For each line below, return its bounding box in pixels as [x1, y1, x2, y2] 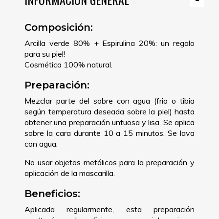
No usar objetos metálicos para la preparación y [24, 157, 195, 167]
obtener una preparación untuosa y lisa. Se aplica [24, 117, 195, 127]
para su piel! [24, 48, 65, 59]
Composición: [24, 21, 93, 33]
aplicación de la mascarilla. [24, 168, 115, 178]
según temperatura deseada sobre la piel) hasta [24, 106, 195, 116]
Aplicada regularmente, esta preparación [24, 204, 195, 214]
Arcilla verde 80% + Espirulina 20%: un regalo [24, 38, 195, 48]
